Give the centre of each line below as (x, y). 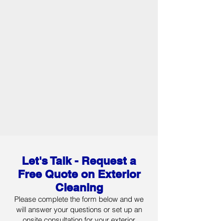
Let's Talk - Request (74, 161)
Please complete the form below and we (79, 199)
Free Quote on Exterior (79, 174)
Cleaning (79, 187)
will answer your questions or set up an (79, 209)
